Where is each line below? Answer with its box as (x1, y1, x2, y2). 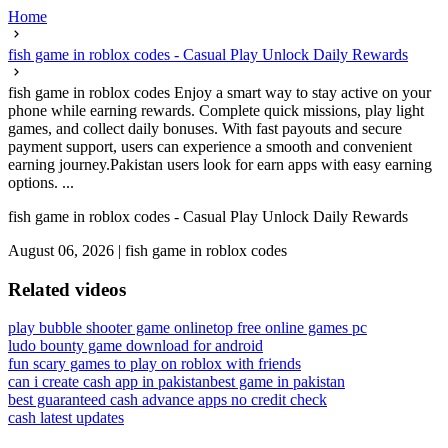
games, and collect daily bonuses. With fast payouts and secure (8, 120, 402, 137)
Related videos (8, 278, 126, 300)
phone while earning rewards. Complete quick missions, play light (8, 102, 424, 119)
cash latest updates (8, 409, 124, 427)
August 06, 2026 (8, 242, 114, 259)
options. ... (8, 174, 74, 191)
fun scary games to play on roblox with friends (8, 355, 301, 373)
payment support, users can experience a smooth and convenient (8, 138, 412, 155)
